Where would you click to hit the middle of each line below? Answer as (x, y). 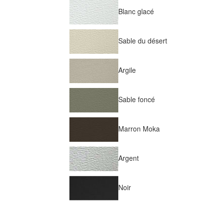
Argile (127, 70)
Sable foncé (136, 99)
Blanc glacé (136, 11)
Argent (128, 158)
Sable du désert (142, 40)
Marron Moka (139, 128)
